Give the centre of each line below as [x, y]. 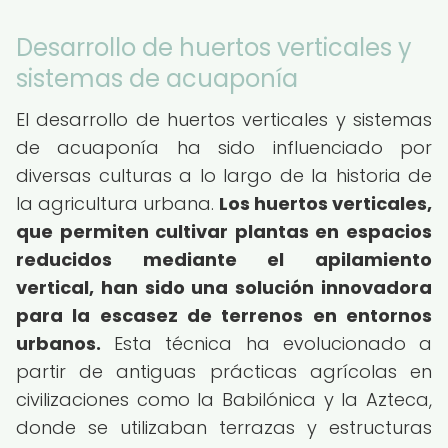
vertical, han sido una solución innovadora [224, 287]
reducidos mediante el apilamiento [224, 259]
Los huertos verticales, [325, 203]
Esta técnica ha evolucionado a [266, 343]
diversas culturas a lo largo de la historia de [224, 175]
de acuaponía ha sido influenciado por [224, 147]
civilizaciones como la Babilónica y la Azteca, [224, 399]
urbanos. [58, 343]
